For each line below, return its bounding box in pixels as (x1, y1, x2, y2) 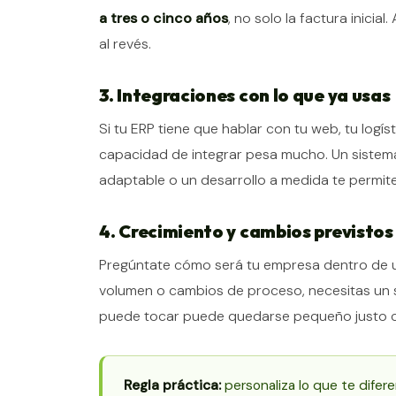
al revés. (99, 34, 151, 54)
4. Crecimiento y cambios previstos (99, 220, 393, 243)
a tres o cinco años (99, 9, 228, 28)
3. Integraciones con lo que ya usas (99, 84, 391, 107)
